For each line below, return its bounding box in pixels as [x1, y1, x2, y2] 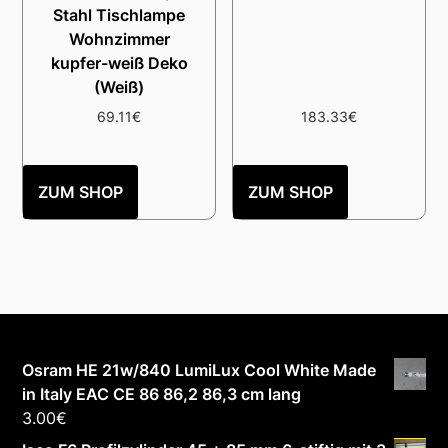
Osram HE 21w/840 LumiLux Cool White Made [22, 359, 377, 380]
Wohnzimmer [68, 28, 170, 49]
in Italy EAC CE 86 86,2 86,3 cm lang [22, 383, 302, 404]
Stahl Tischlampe [53, 4, 186, 25]
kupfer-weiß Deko [50, 52, 188, 73]
